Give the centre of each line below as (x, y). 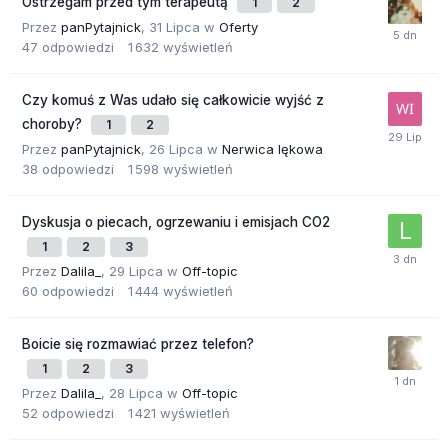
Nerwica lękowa (272, 149)
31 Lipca (174, 27)
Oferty (238, 27)
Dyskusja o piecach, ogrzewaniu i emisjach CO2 (176, 222)
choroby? (54, 124)
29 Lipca (136, 271)
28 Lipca (136, 393)
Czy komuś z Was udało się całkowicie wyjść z (173, 100)
